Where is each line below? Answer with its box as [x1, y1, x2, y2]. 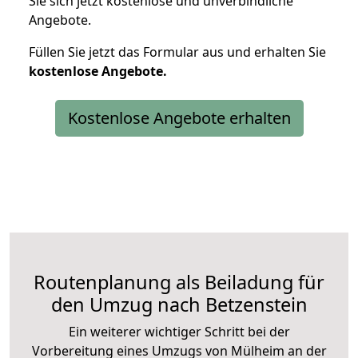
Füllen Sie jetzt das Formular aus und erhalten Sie [29, 42, 326, 61]
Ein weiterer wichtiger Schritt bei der [68, 322, 290, 340]
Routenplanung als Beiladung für [34, 268, 324, 295]
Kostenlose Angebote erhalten [67, 106, 291, 129]
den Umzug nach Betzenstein [50, 291, 308, 317]
